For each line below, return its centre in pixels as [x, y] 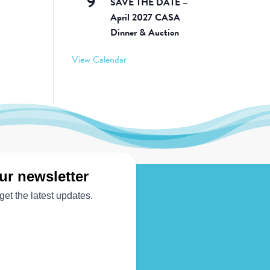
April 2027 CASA [146, 18]
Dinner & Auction [145, 33]
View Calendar [99, 60]
